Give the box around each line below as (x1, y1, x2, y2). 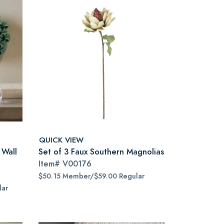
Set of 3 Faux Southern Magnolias (38, 146, 164, 157)
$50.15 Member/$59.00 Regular (38, 171, 144, 181)
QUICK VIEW (39, 134, 83, 145)
